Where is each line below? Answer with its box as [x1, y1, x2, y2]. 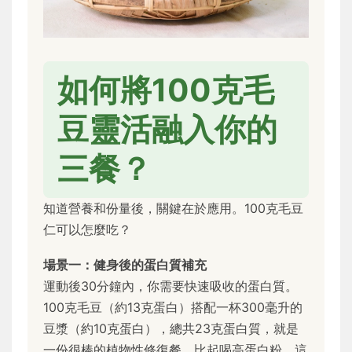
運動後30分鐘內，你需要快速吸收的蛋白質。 [43, 277, 298, 294]
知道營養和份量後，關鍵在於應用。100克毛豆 [43, 200, 303, 216]
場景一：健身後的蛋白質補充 [43, 256, 207, 273]
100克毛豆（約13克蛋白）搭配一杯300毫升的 [43, 299, 302, 315]
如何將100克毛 [57, 70, 274, 109]
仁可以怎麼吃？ [43, 221, 131, 237]
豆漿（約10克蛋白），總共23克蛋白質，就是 [43, 320, 299, 336]
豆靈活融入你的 [57, 109, 277, 148]
